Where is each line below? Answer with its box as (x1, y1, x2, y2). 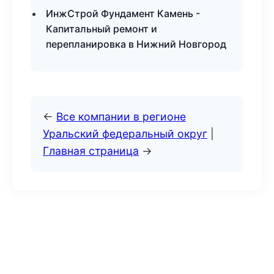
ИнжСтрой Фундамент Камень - (46, 7, 200, 20)
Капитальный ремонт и (46, 23, 157, 35)
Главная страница (43, 144, 139, 157)
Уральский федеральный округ (43, 127, 207, 140)
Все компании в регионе (56, 110, 186, 123)
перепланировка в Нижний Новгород (46, 38, 226, 50)
